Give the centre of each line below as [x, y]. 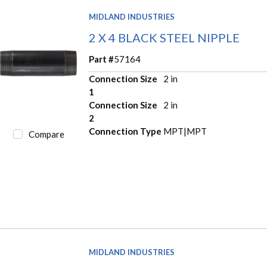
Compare [46, 134]
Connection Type [125, 131]
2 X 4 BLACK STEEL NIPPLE [164, 37]
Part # [102, 59]
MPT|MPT [185, 131]
